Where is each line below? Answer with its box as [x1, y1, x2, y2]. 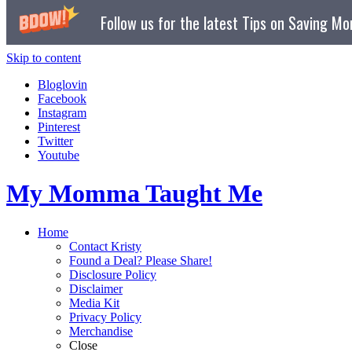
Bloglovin [38, 78, 87, 91]
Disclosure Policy [69, 267, 156, 281]
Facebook [38, 92, 86, 105]
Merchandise [69, 324, 133, 338]
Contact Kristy [69, 239, 141, 253]
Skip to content [6, 51, 81, 64]
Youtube [38, 148, 79, 162]
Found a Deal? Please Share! [69, 253, 212, 267]
